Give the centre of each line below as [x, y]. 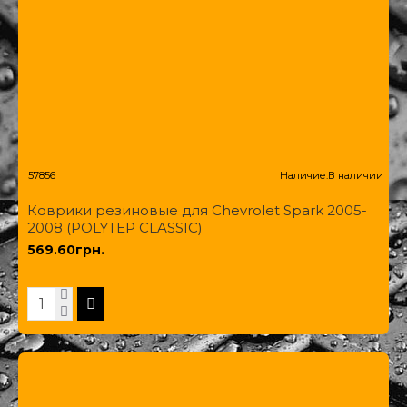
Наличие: [303, 175]
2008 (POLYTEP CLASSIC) [115, 227]
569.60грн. [66, 249]
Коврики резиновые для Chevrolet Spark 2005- [197, 210]
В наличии [355, 175]
